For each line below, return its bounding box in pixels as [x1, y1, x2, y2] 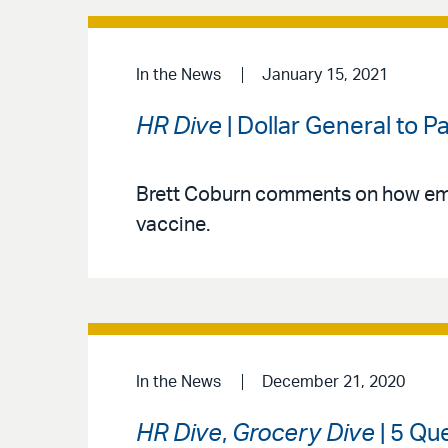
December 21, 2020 [261, 374, 405, 391]
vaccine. [136, 215, 210, 236]
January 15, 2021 [261, 67, 388, 84]
